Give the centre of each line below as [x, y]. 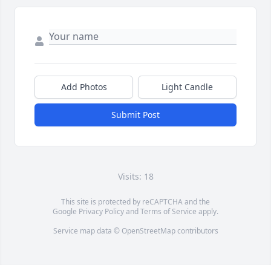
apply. [207, 212]
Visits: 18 [135, 177]
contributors [197, 231]
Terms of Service [168, 212]
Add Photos [84, 87]
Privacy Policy [101, 212]
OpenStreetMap [148, 231]
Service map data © [87, 231]
